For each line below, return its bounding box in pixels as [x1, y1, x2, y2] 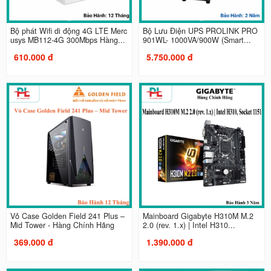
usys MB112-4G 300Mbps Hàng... [10, 34, 125, 45]
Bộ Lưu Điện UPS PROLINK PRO [143, 25, 258, 36]
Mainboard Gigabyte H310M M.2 [143, 211, 253, 222]
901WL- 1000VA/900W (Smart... [143, 34, 251, 45]
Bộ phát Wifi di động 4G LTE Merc [10, 25, 127, 36]
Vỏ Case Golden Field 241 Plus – [10, 211, 125, 222]
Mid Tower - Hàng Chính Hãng [10, 220, 114, 231]
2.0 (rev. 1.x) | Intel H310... [143, 220, 235, 231]
